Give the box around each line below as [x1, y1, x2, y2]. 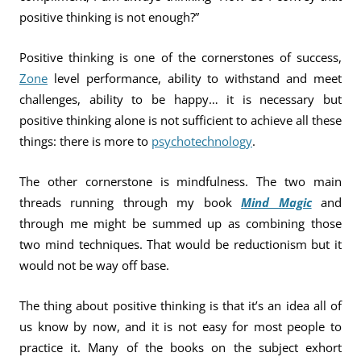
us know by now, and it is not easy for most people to [19, 317, 342, 335]
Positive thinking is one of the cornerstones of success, [19, 48, 342, 66]
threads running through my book [19, 193, 242, 211]
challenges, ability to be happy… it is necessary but [19, 90, 342, 108]
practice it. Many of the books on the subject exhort [19, 338, 342, 356]
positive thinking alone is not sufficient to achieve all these [19, 111, 342, 129]
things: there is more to [19, 132, 151, 150]
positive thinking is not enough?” [19, 8, 199, 26]
